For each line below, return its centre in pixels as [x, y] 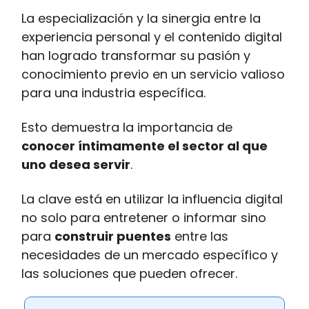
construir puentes [113, 237]
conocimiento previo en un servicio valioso [153, 74]
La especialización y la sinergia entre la [141, 19]
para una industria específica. [113, 93]
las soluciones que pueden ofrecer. [129, 274]
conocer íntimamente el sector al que [144, 146]
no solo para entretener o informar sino [144, 218]
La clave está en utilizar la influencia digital [152, 199]
